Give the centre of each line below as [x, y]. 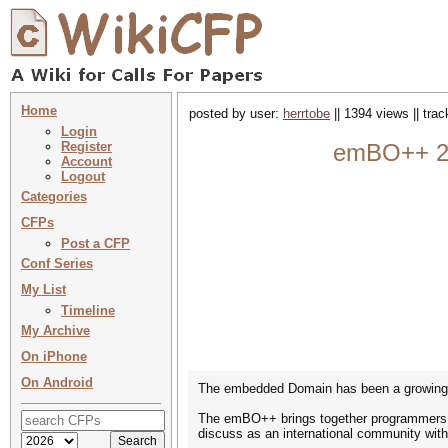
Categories [54, 196]
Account [86, 161]
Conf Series [57, 263]
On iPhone [54, 356]
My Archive [55, 330]
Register [86, 146]
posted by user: [236, 113]
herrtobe [306, 113]
